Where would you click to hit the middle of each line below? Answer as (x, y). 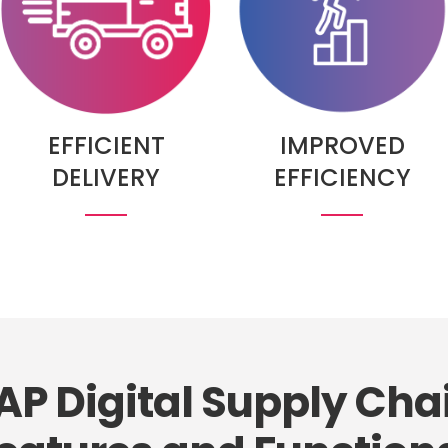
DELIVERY (106, 177)
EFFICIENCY (342, 177)
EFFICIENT (106, 145)
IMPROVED (342, 145)
